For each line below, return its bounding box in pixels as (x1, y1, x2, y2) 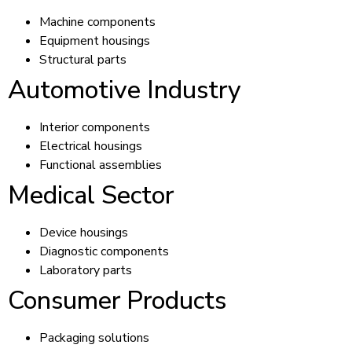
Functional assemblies (39, 156, 162, 174)
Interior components (39, 118, 150, 136)
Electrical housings (39, 137, 142, 155)
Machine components (39, 13, 156, 31)
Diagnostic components (39, 242, 169, 260)
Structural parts (39, 50, 126, 68)
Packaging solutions (39, 328, 149, 346)
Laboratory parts (39, 261, 132, 279)
